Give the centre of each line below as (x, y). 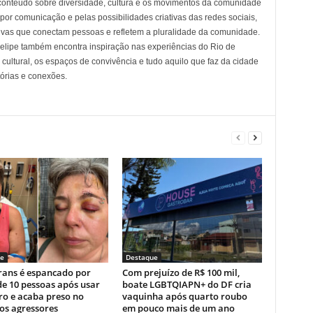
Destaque (141, 257)
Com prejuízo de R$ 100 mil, (181, 273)
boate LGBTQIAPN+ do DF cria (187, 285)
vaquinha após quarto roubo (184, 297)
